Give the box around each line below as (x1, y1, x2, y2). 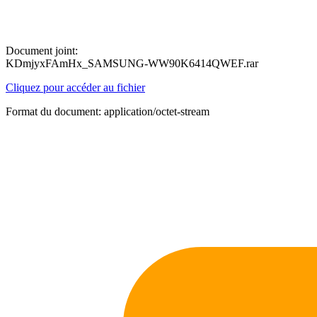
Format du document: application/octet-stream (6, 105, 209, 117)
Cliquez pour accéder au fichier (6, 81, 145, 93)
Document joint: (6, 45, 78, 57)
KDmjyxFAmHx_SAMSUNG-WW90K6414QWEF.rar (6, 57, 258, 69)
